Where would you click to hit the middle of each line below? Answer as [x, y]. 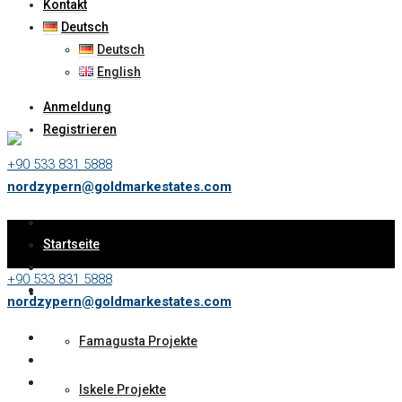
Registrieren [80, 129]
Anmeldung [77, 107]
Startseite [71, 244]
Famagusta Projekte [138, 341]
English [119, 72]
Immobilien [77, 293]
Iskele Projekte [122, 389]
